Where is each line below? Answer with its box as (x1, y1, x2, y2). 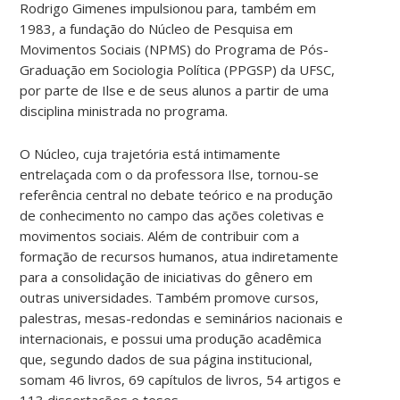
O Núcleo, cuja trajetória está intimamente (20, 144, 281, 162)
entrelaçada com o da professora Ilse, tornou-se (20, 164, 320, 183)
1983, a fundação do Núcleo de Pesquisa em (20, 19, 294, 37)
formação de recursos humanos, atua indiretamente (20, 246, 339, 265)
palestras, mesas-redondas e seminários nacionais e (20, 308, 344, 327)
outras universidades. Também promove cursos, (20, 287, 320, 306)
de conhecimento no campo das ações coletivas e (20, 205, 325, 224)
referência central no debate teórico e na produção (20, 185, 334, 204)
